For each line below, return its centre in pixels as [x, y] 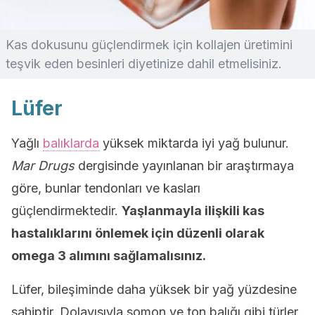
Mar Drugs [43, 166]
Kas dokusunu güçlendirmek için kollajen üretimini [149, 45]
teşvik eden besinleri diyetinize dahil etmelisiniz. [144, 64]
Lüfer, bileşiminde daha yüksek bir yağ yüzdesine [154, 289]
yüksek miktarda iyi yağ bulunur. [194, 143]
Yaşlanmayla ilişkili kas [193, 211]
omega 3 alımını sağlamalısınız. [109, 256]
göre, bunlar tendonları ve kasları [106, 188]
